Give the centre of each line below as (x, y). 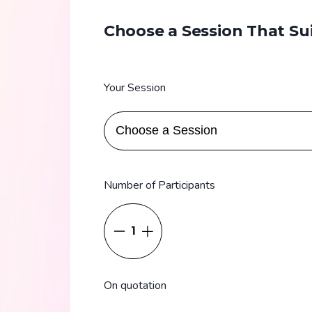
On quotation (135, 286)
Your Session (134, 88)
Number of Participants (159, 186)
